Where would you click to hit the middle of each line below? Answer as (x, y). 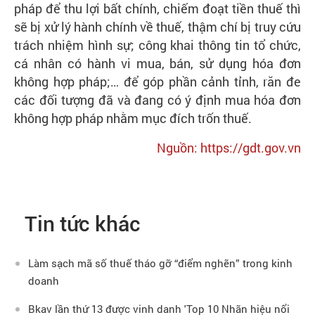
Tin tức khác (83, 224)
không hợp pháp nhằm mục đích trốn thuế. (133, 118)
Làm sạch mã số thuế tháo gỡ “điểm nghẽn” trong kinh (160, 263)
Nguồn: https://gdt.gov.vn (229, 147)
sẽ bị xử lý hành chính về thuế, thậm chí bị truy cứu (157, 26)
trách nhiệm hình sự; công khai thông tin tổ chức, (157, 45)
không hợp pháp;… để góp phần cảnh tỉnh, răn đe (157, 81)
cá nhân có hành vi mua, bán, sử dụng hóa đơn (157, 63)
